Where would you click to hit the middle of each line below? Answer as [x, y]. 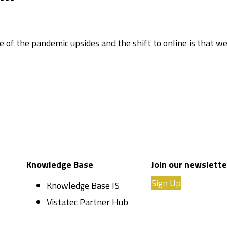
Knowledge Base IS [83, 186]
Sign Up [166, 183]
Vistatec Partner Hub [88, 202]
